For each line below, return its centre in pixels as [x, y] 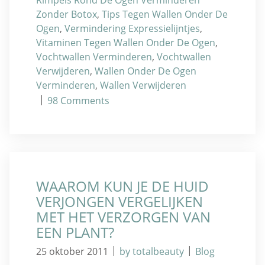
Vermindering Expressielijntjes [132, 28]
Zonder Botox [67, 14]
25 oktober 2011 [72, 251]
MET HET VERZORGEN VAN [123, 217]
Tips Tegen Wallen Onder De [165, 14]
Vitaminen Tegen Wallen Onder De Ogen [126, 42]
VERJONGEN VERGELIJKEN [119, 201]
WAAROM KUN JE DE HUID [122, 186]
